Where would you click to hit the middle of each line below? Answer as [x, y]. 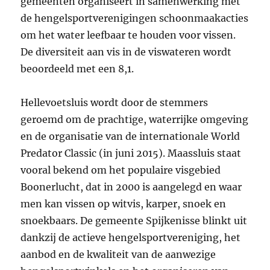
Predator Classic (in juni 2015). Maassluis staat [131, 153]
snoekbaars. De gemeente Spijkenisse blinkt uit [134, 221]
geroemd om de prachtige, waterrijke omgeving [135, 120]
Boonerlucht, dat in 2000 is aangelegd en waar [131, 187]
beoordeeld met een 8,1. [77, 69]
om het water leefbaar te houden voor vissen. [128, 35]
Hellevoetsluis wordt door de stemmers [115, 103]
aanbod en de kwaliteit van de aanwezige [118, 255]
